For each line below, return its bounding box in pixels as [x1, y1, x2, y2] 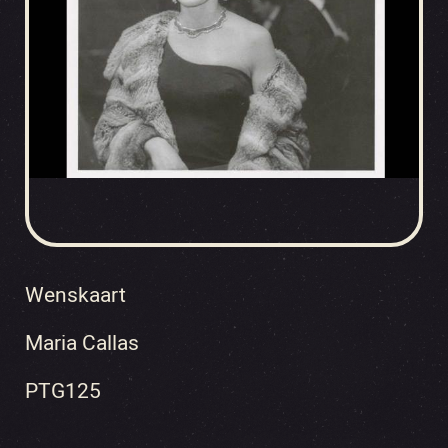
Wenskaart [25, 280, 126, 311]
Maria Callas [25, 328, 139, 359]
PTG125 [25, 376, 101, 407]
